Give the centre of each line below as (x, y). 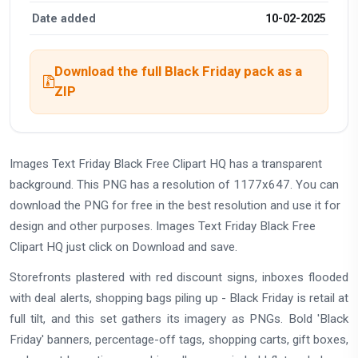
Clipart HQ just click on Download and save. (123, 247)
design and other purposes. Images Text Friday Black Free (163, 226)
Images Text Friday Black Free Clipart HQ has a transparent (166, 163)
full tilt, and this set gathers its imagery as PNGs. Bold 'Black (179, 319)
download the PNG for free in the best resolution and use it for (175, 205)
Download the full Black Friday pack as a (178, 72)
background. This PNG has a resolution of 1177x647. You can (174, 184)
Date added (64, 18)
